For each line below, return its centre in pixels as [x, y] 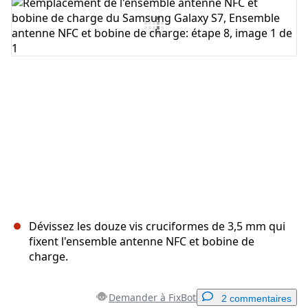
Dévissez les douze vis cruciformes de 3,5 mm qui [157, 227]
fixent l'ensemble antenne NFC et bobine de [142, 242]
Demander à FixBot [152, 298]
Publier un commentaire [224, 51]
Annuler [145, 51]
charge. [48, 257]
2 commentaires [256, 299]
